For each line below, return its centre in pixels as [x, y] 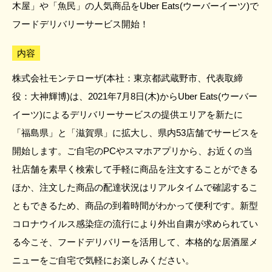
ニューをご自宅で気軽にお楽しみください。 [103, 260]
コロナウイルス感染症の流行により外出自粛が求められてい [135, 224]
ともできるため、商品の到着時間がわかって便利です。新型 [135, 206]
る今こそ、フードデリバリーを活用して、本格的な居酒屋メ [135, 242]
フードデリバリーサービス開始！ [80, 24]
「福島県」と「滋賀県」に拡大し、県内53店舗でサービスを [135, 133]
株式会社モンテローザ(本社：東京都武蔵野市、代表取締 [127, 78]
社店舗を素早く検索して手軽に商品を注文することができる [135, 169]
